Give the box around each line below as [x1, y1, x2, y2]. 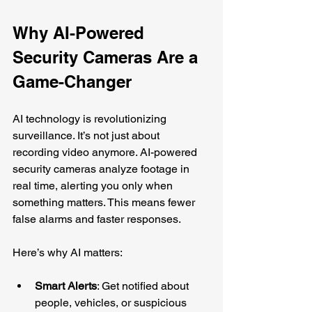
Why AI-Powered [13, 22, 149, 42]
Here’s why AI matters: [13, 245, 123, 259]
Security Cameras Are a [13, 47, 203, 67]
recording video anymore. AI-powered [13, 145, 200, 159]
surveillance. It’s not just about [13, 128, 162, 142]
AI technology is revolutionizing [13, 111, 169, 125]
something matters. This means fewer [13, 195, 198, 209]
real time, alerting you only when [13, 178, 175, 192]
